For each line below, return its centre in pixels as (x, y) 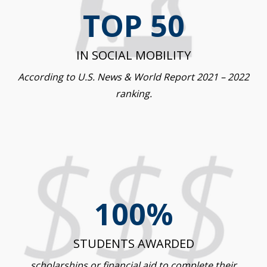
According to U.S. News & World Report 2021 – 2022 (133, 77)
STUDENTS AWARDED (133, 244)
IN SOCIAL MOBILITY (133, 55)
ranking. (133, 94)
